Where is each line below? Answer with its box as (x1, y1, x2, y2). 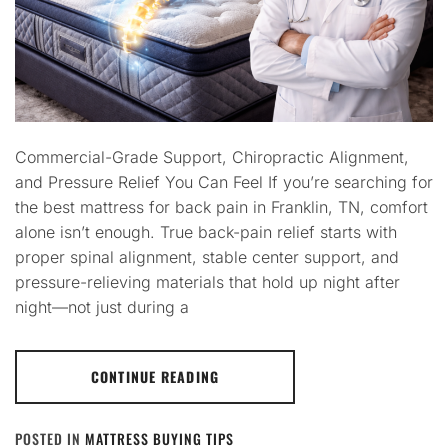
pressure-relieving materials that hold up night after (15, 271, 400, 292)
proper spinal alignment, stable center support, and (15, 246, 399, 267)
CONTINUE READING (91, 365, 219, 387)
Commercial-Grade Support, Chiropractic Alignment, (15, 146, 409, 167)
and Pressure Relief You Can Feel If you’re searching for (15, 171, 433, 192)
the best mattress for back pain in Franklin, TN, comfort (15, 196, 428, 217)
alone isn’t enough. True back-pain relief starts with (15, 221, 397, 242)
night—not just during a (15, 296, 189, 317)
